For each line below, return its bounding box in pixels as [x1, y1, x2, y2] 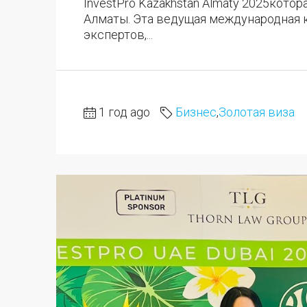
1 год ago [99, 105, 150, 120]
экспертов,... [84, 27, 153, 42]
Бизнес [175, 105, 217, 120]
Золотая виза [219, 105, 295, 120]
